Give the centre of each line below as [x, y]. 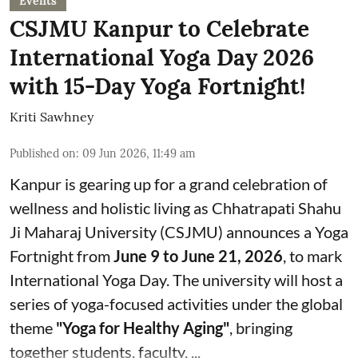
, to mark [312, 256]
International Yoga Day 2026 [162, 58]
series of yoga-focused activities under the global [176, 304]
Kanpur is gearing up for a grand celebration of [169, 184]
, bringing [261, 328]
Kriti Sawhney [52, 117]
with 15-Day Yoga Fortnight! [157, 87]
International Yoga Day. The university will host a [176, 280]
